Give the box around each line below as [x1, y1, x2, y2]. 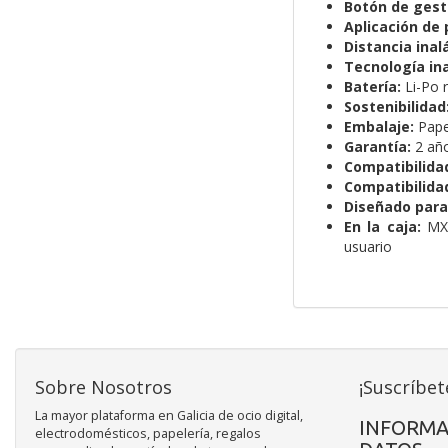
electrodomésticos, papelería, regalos [35, 425, 261, 443]
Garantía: [343, 137, 411, 157]
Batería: [343, 77, 401, 97]
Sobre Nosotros [35, 375, 172, 400]
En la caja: [343, 217, 421, 237]
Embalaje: [343, 117, 414, 137]
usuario [343, 237, 392, 257]
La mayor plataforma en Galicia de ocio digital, [35, 407, 303, 425]
